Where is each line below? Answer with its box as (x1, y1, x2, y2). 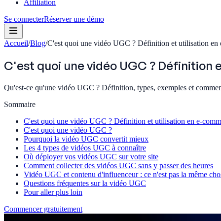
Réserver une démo (44, 15, 104, 23)
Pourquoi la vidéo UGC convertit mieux (24, 134, 148, 143)
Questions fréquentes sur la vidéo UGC (24, 179, 146, 187)
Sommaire (4, 100, 36, 109)
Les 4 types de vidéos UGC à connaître (24, 143, 146, 152)
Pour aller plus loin (24, 187, 82, 196)
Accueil (4, 39, 28, 47)
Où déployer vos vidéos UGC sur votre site (24, 152, 158, 161)
